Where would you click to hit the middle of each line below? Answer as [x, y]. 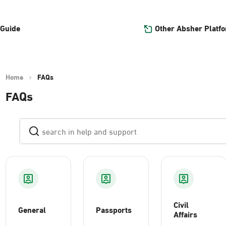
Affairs [186, 214]
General [32, 209]
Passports [114, 209]
